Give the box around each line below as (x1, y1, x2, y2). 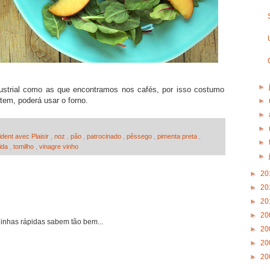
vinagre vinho (39, 142, 78, 150)
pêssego (127, 132, 154, 140)
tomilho (13, 142, 36, 150)
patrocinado (87, 132, 123, 140)
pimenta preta (157, 132, 199, 140)
